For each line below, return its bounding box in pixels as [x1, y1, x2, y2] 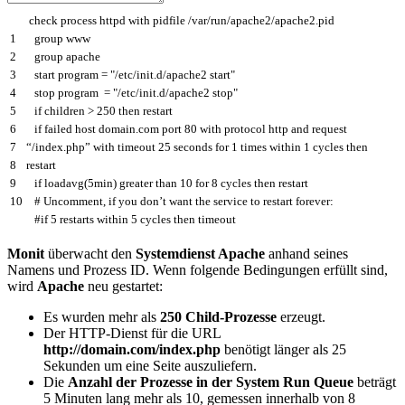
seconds [174, 139, 215, 154]
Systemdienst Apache [136, 245, 265, 261]
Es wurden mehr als [43, 308, 160, 325]
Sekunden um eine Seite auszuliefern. [43, 357, 257, 373]
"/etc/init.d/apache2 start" [110, 67, 235, 81]
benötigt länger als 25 [221, 341, 346, 357]
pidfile [153, 13, 185, 27]
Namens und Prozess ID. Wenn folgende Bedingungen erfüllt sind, [7, 261, 388, 278]
